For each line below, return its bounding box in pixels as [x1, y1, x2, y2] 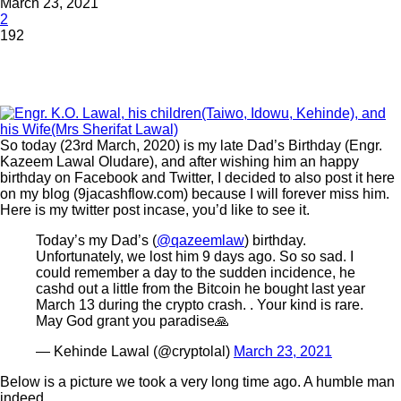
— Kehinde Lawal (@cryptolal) [36, 343, 234, 359]
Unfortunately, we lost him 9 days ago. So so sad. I [36, 248, 354, 264]
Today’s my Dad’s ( [36, 232, 157, 248]
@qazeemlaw [157, 232, 244, 248]
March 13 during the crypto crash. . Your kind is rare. [36, 296, 363, 312]
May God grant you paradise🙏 [36, 312, 229, 328]
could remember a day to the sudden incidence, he [36, 264, 355, 280]
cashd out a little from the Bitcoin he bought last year [36, 280, 365, 296]
